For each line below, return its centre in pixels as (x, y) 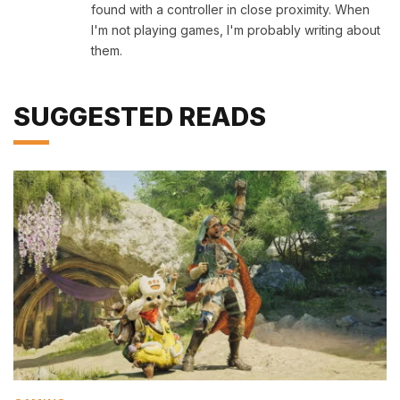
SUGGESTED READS (140, 117)
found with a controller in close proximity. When (230, 10)
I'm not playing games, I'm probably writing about (236, 30)
